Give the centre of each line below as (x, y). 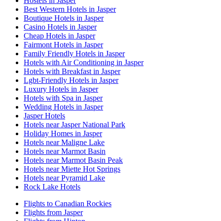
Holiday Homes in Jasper (63, 134)
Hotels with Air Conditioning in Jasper (84, 63)
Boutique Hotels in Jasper (64, 18)
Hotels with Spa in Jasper (63, 98)
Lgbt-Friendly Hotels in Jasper (71, 80)
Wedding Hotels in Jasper (63, 107)
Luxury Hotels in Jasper (61, 89)
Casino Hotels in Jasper (60, 27)
